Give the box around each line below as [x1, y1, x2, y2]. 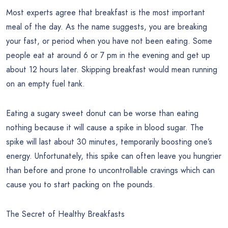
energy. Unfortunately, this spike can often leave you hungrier [6, 150, 221, 162]
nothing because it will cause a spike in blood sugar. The [6, 122, 204, 134]
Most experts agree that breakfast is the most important [6, 7, 205, 19]
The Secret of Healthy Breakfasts [6, 208, 125, 220]
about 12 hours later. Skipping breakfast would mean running [6, 64, 217, 76]
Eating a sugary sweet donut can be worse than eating [6, 107, 198, 120]
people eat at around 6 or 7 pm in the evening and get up [6, 49, 210, 62]
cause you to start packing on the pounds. [6, 179, 155, 191]
